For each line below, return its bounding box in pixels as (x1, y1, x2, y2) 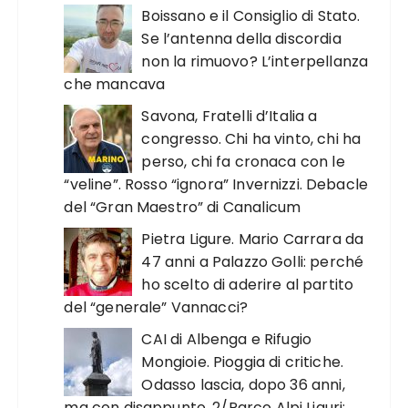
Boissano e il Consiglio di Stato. (141, 5, 361, 27)
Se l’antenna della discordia (141, 28, 342, 50)
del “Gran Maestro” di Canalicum (64, 197, 301, 219)
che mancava (64, 74, 166, 96)
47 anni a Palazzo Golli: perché (141, 251, 364, 273)
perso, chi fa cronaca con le (141, 151, 345, 173)
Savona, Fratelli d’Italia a (141, 106, 318, 127)
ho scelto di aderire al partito (141, 274, 354, 296)
